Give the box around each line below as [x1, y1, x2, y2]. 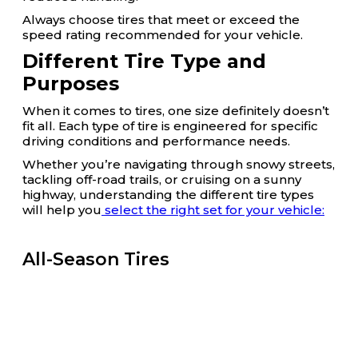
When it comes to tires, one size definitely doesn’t [22, 103, 329, 118]
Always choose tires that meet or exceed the [22, 12, 300, 27]
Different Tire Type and [22, 50, 266, 73]
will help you [22, 202, 101, 217]
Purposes [22, 72, 119, 95]
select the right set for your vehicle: [101, 202, 324, 217]
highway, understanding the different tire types [22, 187, 314, 202]
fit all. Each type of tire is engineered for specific [22, 118, 318, 133]
